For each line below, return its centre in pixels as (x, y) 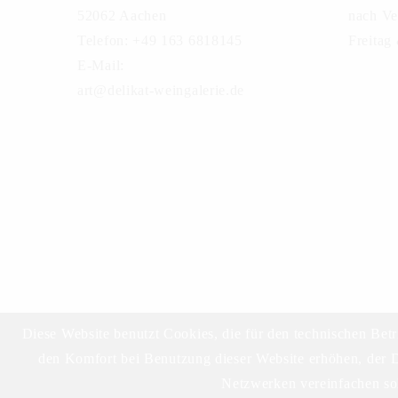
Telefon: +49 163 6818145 (160, 40)
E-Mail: (101, 65)
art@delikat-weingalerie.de (161, 90)
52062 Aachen (122, 15)
